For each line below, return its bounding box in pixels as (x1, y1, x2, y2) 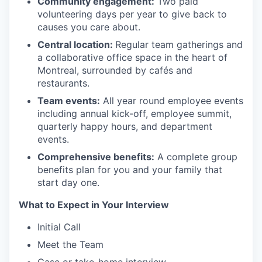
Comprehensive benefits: (37, 151, 154, 163)
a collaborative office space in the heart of (37, 51, 227, 64)
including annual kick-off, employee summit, (37, 108, 232, 120)
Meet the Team (37, 239, 104, 251)
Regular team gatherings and (115, 39, 243, 51)
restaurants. (37, 77, 89, 89)
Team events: (37, 95, 100, 107)
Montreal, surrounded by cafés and (37, 64, 192, 77)
